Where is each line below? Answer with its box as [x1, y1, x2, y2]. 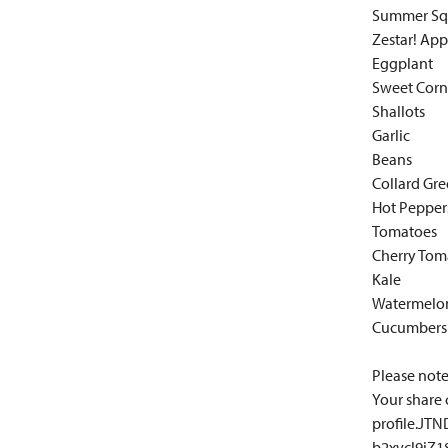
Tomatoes [372, 221, 437, 241]
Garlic [372, 125, 410, 145]
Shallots [372, 101, 425, 121]
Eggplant [372, 53, 433, 73]
